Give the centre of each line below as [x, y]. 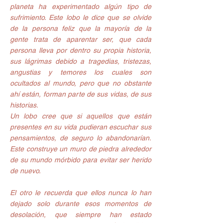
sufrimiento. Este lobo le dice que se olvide [81, 17]
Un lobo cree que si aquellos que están [81, 116]
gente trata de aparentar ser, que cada [81, 39]
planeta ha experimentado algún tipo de [81, 6]
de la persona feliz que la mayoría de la [81, 28]
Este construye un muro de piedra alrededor [81, 149]
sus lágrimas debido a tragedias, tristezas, [81, 61]
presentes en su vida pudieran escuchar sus [81, 127]
